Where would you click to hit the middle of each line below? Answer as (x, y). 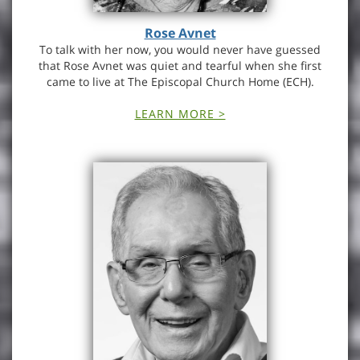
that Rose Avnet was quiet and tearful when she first (180, 65)
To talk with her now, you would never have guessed (180, 49)
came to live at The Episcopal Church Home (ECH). (180, 82)
